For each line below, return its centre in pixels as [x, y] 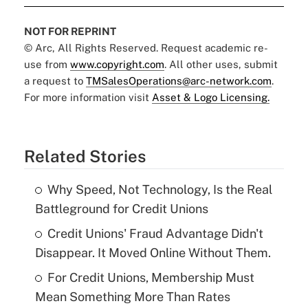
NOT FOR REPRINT [70, 32]
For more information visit [88, 98]
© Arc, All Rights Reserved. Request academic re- [146, 48]
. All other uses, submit [221, 65]
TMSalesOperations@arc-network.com [178, 81]
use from [47, 65]
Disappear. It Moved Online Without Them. [153, 253]
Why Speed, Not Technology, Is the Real [159, 190]
